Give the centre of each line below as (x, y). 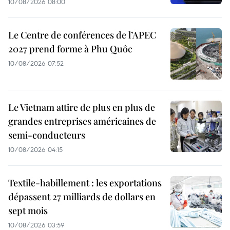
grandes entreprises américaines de (82, 121)
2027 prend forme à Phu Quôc (70, 49)
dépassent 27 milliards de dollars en (82, 197)
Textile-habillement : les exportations (85, 183)
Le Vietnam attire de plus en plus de (82, 108)
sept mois (28, 211)
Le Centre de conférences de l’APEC (82, 35)
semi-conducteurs (47, 135)
